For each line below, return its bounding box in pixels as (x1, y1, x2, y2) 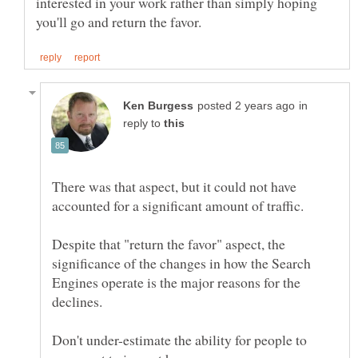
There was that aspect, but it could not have (52, 177, 296, 197)
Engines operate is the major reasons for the (52, 272, 300, 292)
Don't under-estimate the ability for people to (52, 330, 307, 350)
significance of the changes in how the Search (52, 253, 311, 273)
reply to (123, 117, 164, 130)
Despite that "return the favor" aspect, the (52, 234, 285, 254)
